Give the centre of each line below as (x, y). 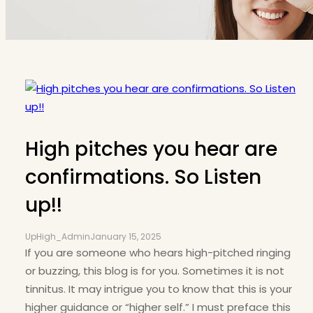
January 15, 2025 (126, 236)
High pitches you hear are (151, 149)
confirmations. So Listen (143, 177)
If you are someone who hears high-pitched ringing (158, 253)
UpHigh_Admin (58, 236)
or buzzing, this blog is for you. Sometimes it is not (155, 271)
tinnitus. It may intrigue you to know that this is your (159, 289)
